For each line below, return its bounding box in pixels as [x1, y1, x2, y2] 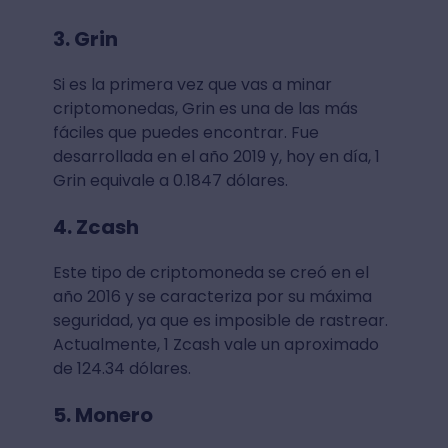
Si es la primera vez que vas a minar [52, 73, 332, 97]
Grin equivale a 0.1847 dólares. [52, 169, 292, 193]
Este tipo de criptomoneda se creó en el [52, 261, 369, 285]
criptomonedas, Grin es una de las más [52, 97, 358, 121]
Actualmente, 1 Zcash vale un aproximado [52, 333, 379, 357]
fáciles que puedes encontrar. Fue [52, 121, 319, 145]
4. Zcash [52, 213, 139, 242]
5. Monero [52, 401, 153, 430]
